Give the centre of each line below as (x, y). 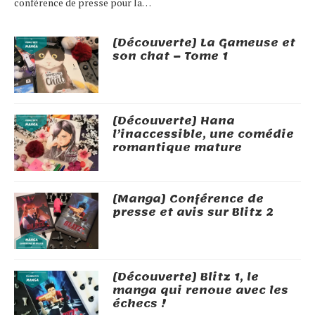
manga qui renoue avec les (200, 290)
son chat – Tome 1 (170, 56)
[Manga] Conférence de (188, 199)
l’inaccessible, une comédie (203, 134)
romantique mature (177, 147)
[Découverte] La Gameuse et (204, 43)
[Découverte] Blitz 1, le (186, 277)
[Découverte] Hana (174, 121)
